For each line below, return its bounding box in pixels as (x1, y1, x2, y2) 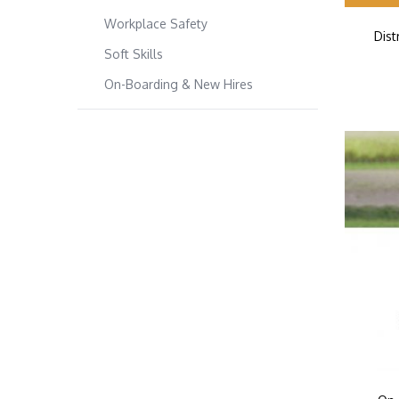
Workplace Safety (104, 16, 208, 31)
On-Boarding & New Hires (104, 77, 253, 92)
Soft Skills (104, 46, 163, 61)
